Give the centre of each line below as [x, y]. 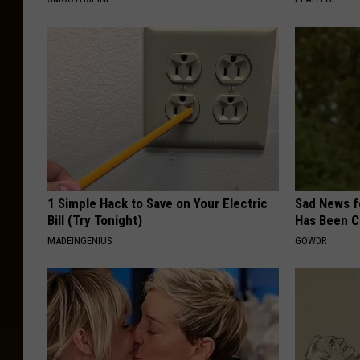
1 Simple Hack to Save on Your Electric [157, 204]
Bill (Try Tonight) [95, 221]
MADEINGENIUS [80, 241]
